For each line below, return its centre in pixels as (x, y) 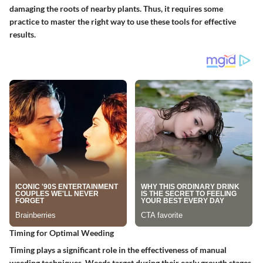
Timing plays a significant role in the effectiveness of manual (118, 250)
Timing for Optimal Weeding (62, 233)
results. (23, 35)
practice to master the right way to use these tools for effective (123, 22)
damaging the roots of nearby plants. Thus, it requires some (116, 9)
